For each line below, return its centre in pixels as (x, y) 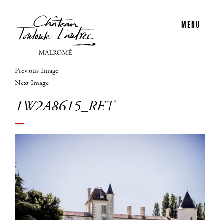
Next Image (32, 83)
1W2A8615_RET (64, 107)
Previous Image (37, 71)
